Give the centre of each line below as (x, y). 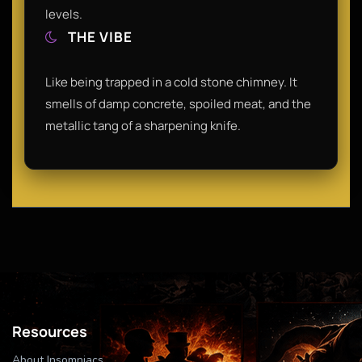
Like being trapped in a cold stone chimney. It (171, 82)
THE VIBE (99, 36)
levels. (64, 14)
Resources (50, 331)
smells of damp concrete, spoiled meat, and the (178, 103)
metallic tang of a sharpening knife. (143, 125)
